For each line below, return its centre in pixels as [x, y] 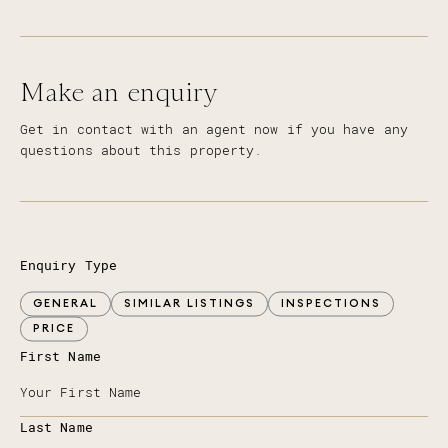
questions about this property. [141, 151]
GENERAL [65, 303]
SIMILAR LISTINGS [189, 303]
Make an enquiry [119, 92]
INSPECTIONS [331, 303]
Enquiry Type [68, 266]
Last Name [56, 428]
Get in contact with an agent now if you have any [214, 130]
